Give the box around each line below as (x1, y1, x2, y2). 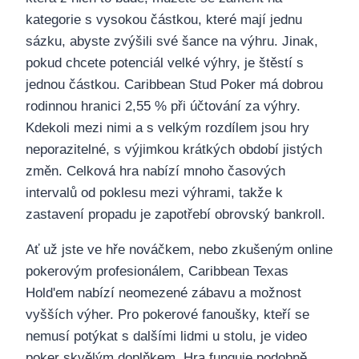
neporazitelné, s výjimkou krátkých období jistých (26, 141, 322, 157)
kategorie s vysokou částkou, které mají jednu (26, 11, 302, 27)
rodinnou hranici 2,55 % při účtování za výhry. (26, 98, 301, 114)
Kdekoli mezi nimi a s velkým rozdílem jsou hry (26, 119, 309, 135)
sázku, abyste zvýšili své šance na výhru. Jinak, (26, 33, 318, 49)
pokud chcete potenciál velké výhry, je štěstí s (26, 54, 304, 71)
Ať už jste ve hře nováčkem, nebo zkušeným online (26, 241, 333, 257)
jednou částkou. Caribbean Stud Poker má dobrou (26, 76, 323, 92)
